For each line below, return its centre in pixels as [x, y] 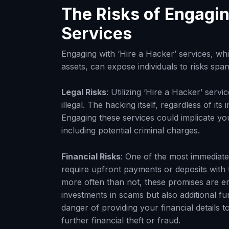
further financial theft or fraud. [121, 220]
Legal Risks [84, 92]
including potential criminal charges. [131, 131]
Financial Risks [91, 156]
